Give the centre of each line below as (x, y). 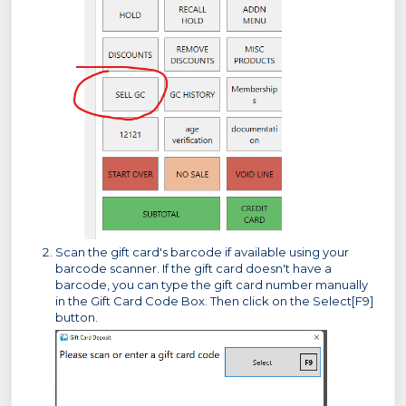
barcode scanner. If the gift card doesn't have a (193, 269)
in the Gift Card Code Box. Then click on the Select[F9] (214, 301)
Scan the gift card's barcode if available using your (202, 252)
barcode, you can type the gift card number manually (212, 285)
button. (77, 318)
